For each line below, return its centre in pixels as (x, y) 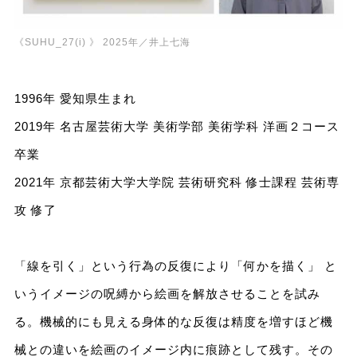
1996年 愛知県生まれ (75, 99)
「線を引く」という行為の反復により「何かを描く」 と (175, 266)
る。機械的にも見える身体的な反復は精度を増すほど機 (173, 322)
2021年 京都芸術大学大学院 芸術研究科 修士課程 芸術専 (177, 182)
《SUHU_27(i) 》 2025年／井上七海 (102, 43)
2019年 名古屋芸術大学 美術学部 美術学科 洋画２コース (177, 127)
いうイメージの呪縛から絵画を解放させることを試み (167, 294)
